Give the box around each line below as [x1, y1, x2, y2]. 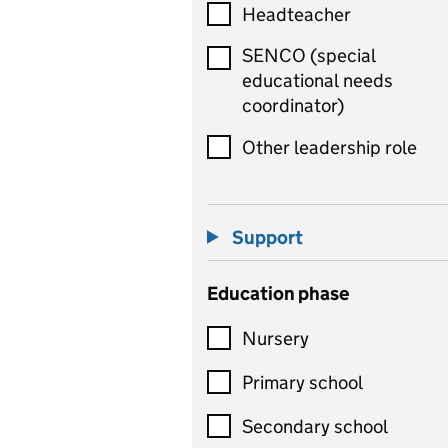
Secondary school [242, 414, 388, 438]
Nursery [242, 326, 309, 350]
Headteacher [242, 2, 351, 26]
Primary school [242, 370, 363, 394]
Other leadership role [242, 135, 417, 159]
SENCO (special [242, 44, 376, 67]
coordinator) [242, 94, 344, 117]
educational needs [242, 69, 393, 92]
